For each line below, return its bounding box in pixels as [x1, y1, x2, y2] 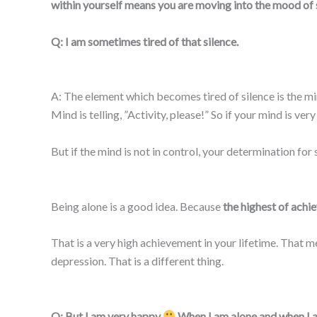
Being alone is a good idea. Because [51, 199, 223, 213]
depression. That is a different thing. [51, 254, 224, 268]
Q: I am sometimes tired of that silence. [51, 34, 238, 48]
